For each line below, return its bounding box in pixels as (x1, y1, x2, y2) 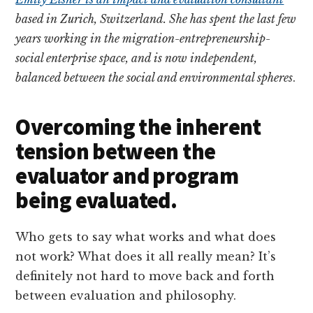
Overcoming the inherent (15, 112, 261, 141)
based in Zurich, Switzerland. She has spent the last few (15, 11, 297, 26)
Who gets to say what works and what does (15, 229, 277, 244)
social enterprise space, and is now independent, (15, 50, 258, 65)
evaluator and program (15, 161, 238, 190)
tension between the (15, 137, 216, 166)
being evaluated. (15, 186, 177, 214)
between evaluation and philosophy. (15, 288, 237, 303)
